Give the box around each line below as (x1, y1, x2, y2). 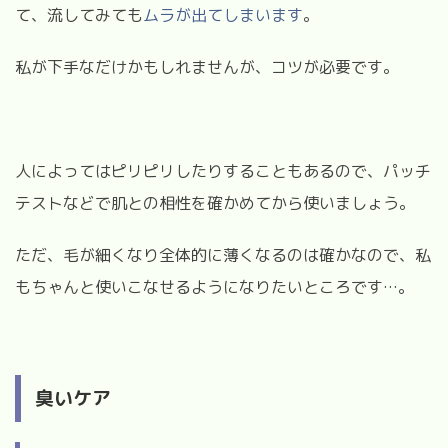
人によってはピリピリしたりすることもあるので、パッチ (15, 159, 431, 182)
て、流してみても (15, 3, 143, 26)
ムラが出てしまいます (143, 3, 303, 26)
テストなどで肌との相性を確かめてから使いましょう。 (15, 191, 415, 214)
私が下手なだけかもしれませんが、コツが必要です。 (15, 55, 399, 78)
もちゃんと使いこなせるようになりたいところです (15, 275, 383, 298)
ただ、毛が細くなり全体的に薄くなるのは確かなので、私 (15, 243, 431, 266)
